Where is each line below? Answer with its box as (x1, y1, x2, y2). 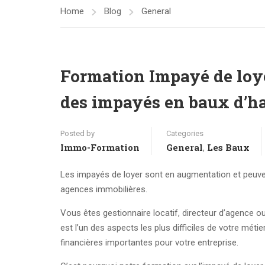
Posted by (60, 129, 95, 138)
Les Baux (207, 141, 250, 153)
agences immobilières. (60, 184, 147, 195)
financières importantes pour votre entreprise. (60, 237, 238, 248)
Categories (166, 129, 203, 138)
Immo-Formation (60, 141, 140, 153)
